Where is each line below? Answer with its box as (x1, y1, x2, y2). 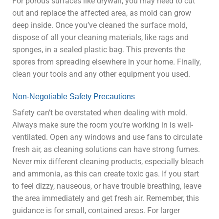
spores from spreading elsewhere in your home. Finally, (12, 57, 201, 67)
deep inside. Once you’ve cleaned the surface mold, (12, 21, 187, 30)
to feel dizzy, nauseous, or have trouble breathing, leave (12, 181, 201, 191)
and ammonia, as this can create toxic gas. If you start (12, 169, 199, 178)
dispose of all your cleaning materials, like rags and (12, 33, 189, 43)
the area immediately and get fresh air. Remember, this (12, 193, 199, 203)
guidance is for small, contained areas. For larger (12, 205, 180, 215)
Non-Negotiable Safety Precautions (12, 92, 135, 101)
